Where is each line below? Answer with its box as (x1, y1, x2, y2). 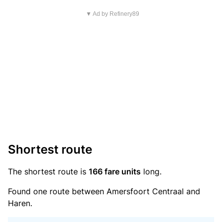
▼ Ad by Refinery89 (85, 10, 139, 17)
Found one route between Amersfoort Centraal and (8, 186, 200, 196)
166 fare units (89, 166, 141, 176)
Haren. (8, 198, 32, 208)
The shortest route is (8, 166, 89, 176)
